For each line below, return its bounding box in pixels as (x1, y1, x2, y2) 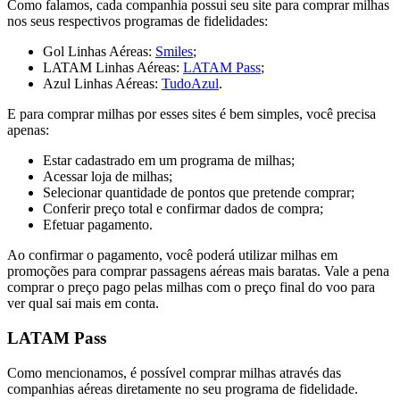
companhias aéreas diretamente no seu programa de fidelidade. (7, 380, 358, 396)
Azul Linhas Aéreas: (43, 76, 162, 92)
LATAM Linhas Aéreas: (43, 60, 183, 76)
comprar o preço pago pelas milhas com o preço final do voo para (7, 279, 375, 296)
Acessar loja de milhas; (43, 169, 172, 185)
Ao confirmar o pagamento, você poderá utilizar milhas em (7, 247, 337, 263)
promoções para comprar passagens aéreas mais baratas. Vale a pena (7, 263, 389, 279)
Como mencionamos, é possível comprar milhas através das (7, 364, 341, 380)
